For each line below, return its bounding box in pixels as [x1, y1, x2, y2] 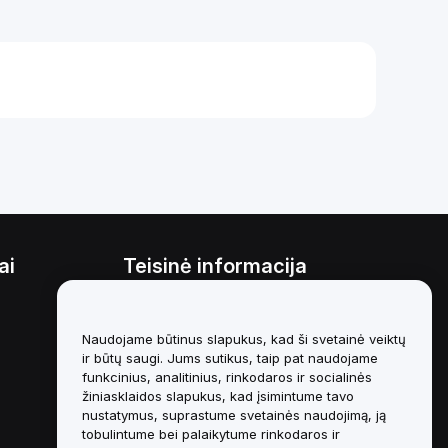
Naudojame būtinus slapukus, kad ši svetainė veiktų [82, 330, 406, 347]
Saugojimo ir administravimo [122, 334, 305, 351]
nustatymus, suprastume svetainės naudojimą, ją [82, 406, 386, 423]
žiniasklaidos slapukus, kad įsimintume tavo [82, 387, 354, 404]
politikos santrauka [122, 348, 246, 365]
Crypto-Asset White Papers [122, 424, 305, 441]
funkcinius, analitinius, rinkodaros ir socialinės [82, 368, 372, 385]
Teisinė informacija [122, 254, 307, 278]
